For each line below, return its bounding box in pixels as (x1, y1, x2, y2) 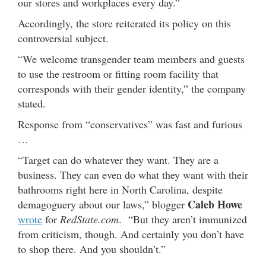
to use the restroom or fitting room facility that (18, 66, 218, 81)
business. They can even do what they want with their (18, 167, 248, 182)
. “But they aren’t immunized (119, 211, 247, 226)
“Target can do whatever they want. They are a (18, 152, 218, 167)
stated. (18, 96, 46, 110)
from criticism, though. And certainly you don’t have (18, 226, 244, 241)
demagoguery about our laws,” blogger (18, 197, 188, 211)
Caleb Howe (188, 196, 242, 212)
